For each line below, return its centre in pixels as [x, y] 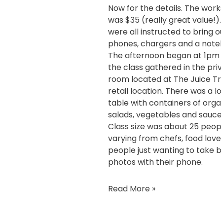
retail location [135, 91]
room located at [141, 79]
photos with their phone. [155, 162]
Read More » [132, 188]
